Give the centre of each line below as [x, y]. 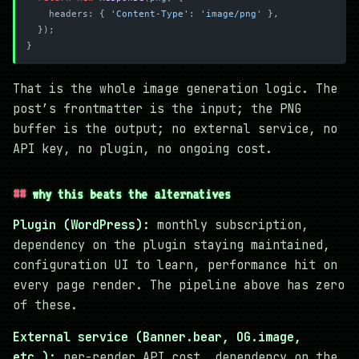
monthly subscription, [229, 225]
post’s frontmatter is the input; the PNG [157, 109]
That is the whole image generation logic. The [175, 89]
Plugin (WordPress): [81, 225]
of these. [45, 305]
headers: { [80, 14]
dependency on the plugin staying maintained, [171, 245]
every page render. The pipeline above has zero [179, 285]
